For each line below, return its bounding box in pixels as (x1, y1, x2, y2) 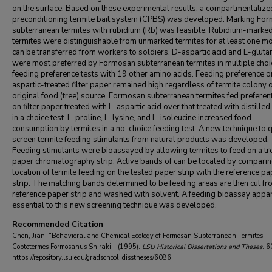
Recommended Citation (12, 219, 103, 230)
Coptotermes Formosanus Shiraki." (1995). (12, 242, 142, 251)
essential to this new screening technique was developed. (12, 200, 217, 211)
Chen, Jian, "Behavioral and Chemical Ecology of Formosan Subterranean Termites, (12, 231, 265, 240)
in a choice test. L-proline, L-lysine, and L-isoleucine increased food (12, 112, 251, 123)
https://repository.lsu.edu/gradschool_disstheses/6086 (12, 253, 171, 262)
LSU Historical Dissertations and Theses (142, 242, 262, 251)
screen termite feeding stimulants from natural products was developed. (12, 134, 269, 145)
